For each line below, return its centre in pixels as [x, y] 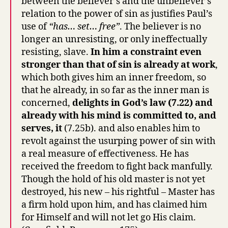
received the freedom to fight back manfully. [117, 167]
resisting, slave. [56, 52]
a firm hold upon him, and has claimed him [114, 205]
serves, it [42, 129]
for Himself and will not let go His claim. [109, 218]
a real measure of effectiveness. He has [105, 154]
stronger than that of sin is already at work [118, 65]
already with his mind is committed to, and [119, 116]
